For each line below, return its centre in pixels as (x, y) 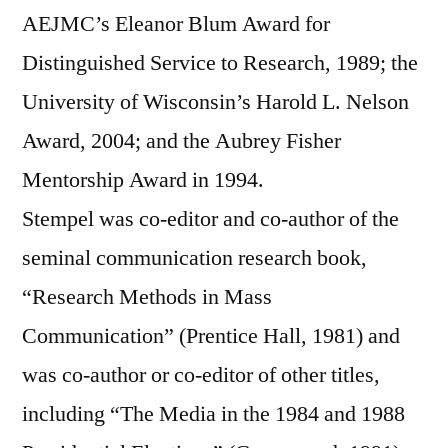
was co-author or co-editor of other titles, (201, 374)
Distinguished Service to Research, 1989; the (220, 62)
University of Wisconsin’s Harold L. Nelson (215, 101)
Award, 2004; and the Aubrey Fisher (181, 140)
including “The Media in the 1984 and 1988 (213, 413)
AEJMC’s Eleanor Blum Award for (176, 23)
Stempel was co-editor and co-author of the (210, 218)
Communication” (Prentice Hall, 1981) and (211, 335)
